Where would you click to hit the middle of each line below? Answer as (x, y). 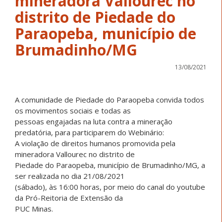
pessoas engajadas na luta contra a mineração (94, 121)
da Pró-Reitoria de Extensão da (69, 197)
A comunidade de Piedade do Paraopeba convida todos (110, 99)
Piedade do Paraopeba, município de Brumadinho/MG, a (110, 165)
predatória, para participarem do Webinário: (89, 132)
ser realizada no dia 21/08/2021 (70, 176)
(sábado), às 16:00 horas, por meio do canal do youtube (110, 187)
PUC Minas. (34, 208)
